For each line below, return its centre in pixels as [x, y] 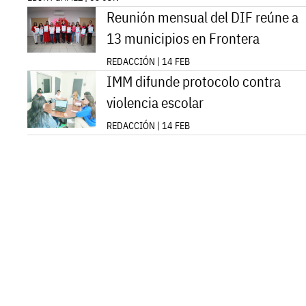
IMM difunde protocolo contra [194, 82]
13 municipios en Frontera [183, 39]
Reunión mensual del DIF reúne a [203, 18]
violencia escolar [155, 103]
